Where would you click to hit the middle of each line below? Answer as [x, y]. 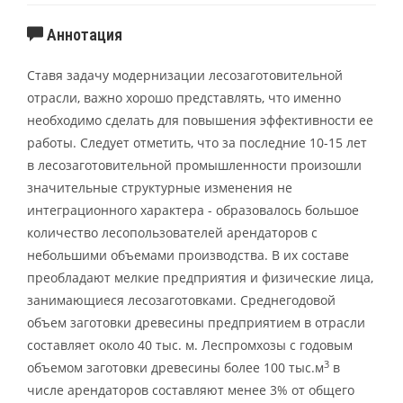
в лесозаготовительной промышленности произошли [194, 165]
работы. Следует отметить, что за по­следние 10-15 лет [197, 142]
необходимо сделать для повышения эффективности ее [200, 120]
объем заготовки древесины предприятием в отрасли [196, 322]
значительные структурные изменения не [160, 187]
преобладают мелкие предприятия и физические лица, [200, 277]
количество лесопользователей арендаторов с [172, 232]
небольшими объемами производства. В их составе [188, 255]
